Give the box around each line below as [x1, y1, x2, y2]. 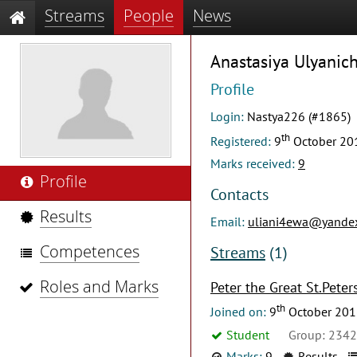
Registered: [210, 133, 274, 150]
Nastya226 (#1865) [247, 108, 351, 124]
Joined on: [210, 304, 269, 320]
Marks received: [210, 155, 298, 172]
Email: [210, 214, 248, 230]
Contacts [210, 184, 269, 206]
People [124, 5, 174, 26]
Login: [210, 108, 247, 124]
